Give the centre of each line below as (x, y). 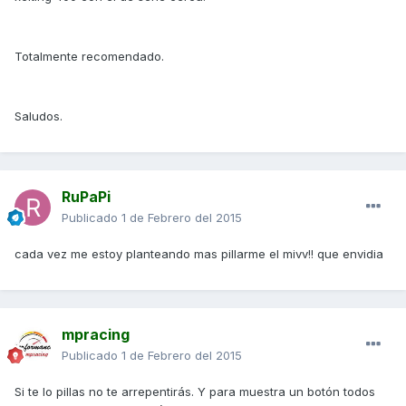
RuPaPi (86, 197)
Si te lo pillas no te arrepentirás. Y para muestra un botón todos (195, 392)
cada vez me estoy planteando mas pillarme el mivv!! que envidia (199, 254)
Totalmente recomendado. (89, 57)
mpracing (96, 335)
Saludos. (39, 116)
